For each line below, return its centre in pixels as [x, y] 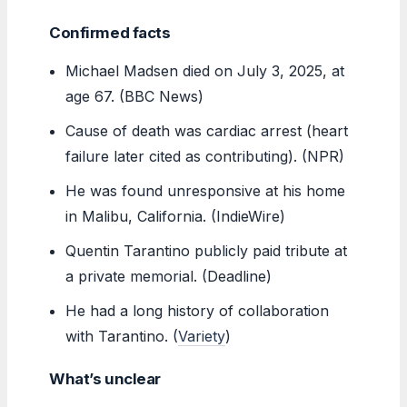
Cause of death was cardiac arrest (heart [207, 130]
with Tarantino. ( [122, 336]
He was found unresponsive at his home [206, 190]
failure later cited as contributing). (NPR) [205, 156]
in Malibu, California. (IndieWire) [176, 216]
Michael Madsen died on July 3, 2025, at [205, 70]
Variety [202, 336]
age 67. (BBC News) [135, 96]
